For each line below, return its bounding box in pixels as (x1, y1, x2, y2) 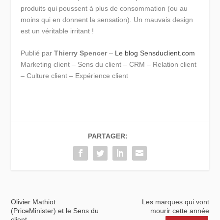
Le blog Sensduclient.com (115, 49, 195, 57)
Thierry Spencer (54, 49, 108, 57)
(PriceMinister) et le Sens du (11, 207, 99, 215)
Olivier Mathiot (11, 198, 56, 206)
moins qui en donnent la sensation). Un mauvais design (21, 15, 193, 24)
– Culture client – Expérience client (21, 72, 129, 80)
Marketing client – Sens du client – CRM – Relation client (21, 60, 197, 69)
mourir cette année (150, 207, 209, 215)
